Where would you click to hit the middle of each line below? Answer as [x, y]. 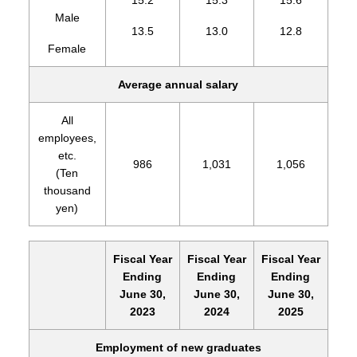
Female [67, 49]
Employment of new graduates [178, 347]
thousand [67, 190]
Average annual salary [178, 84]
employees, [67, 137]
